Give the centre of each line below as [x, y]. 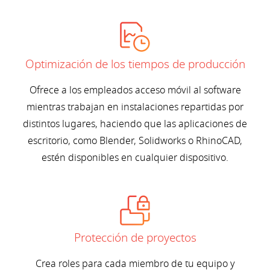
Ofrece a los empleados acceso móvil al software [135, 91]
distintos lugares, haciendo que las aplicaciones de [135, 124]
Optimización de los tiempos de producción [135, 65]
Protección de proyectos [135, 238]
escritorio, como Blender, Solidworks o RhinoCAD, [135, 141]
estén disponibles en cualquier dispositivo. [135, 158]
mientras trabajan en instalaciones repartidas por [135, 108]
